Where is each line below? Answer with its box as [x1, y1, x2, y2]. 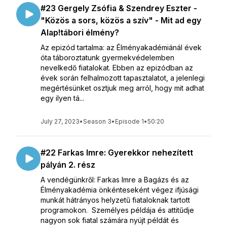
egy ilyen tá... [41, 94, 84, 102]
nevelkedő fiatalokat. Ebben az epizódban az [41, 63, 193, 72]
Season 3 [83, 118, 111, 125]
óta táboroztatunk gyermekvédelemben [41, 53, 174, 62]
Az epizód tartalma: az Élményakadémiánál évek [41, 43, 202, 52]
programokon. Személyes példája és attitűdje [41, 206, 194, 214]
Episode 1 [115, 118, 144, 125]
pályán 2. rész [41, 160, 95, 170]
